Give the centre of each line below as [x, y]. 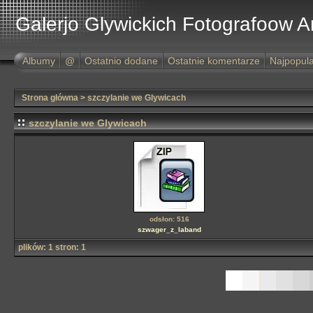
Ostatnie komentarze [214, 61]
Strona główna [50, 98]
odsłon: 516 [169, 219]
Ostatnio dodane [121, 61]
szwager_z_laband [169, 230]
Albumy [39, 61]
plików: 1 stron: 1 [52, 247]
